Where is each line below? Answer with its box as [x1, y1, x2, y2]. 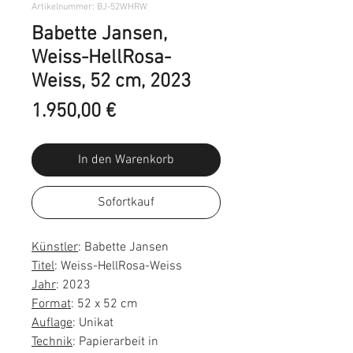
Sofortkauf [98, 195, 154, 211]
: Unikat [72, 315, 113, 332]
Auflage [32, 315, 72, 332]
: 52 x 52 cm [71, 296, 138, 313]
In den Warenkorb [78, 152, 174, 169]
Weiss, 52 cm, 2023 [32, 70, 191, 95]
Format [32, 296, 71, 313]
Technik [32, 334, 72, 351]
